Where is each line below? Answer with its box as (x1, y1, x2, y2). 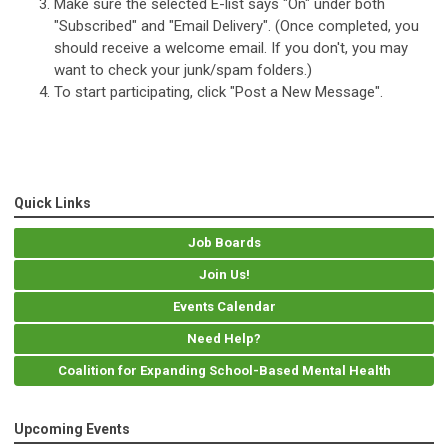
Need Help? (187, 331, 261, 347)
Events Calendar (172, 299, 276, 315)
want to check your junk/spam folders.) (54, 61, 312, 80)
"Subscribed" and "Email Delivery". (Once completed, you (54, 17, 419, 36)
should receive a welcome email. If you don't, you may (54, 39, 408, 58)
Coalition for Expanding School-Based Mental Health (57, 363, 391, 379)
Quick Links (14, 195, 91, 212)
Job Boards (187, 235, 261, 251)
